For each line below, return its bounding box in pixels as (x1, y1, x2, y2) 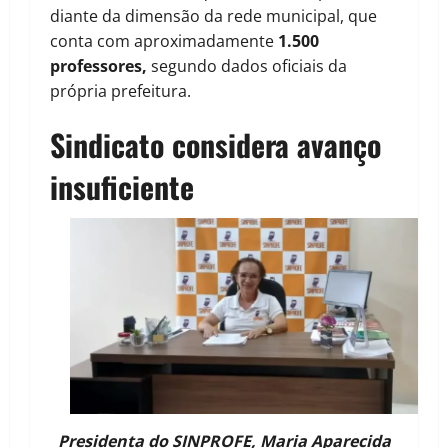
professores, (50, 55, 151, 78)
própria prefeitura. (50, 80, 191, 103)
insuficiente (50, 164, 194, 210)
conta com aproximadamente (50, 30, 278, 53)
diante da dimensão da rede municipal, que (50, 5, 377, 28)
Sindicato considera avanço (50, 122, 381, 168)
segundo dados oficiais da (151, 55, 347, 78)
